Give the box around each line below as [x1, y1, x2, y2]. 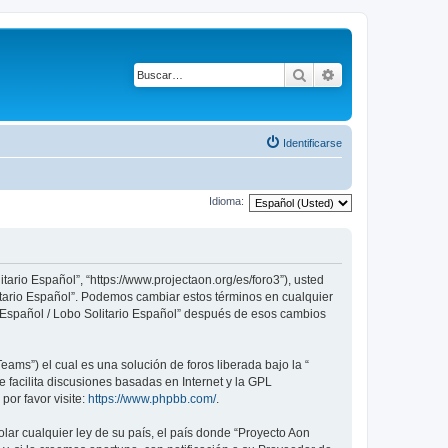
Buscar [307, 65, 350, 83]
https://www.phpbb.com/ [88, 392, 216, 406]
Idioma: [209, 195, 244, 208]
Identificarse [283, 136, 342, 149]
